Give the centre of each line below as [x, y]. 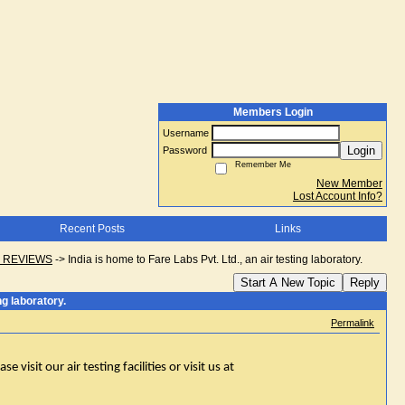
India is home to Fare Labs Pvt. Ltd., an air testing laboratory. [215, 259]
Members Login [273, 112]
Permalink [353, 323]
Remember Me [260, 165]
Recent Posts [92, 229]
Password [186, 150]
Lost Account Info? [338, 196]
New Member [349, 184]
